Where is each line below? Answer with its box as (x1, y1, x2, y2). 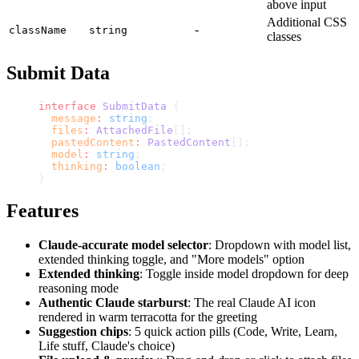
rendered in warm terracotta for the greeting (38, 310, 257, 325)
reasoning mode (38, 281, 119, 296)
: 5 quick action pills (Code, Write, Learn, (128, 325, 337, 339)
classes (267, 30, 301, 44)
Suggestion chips (38, 325, 128, 339)
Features (6, 200, 79, 222)
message (38, 112, 96, 125)
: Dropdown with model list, (208, 238, 351, 252)
